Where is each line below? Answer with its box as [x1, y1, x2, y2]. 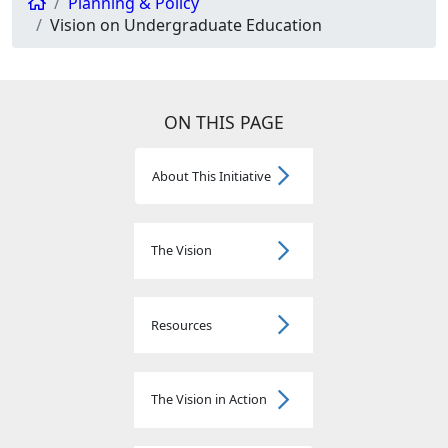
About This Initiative [152, 166, 271, 185]
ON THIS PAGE [164, 110, 284, 135]
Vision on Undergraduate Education [50, 14, 322, 37]
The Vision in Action [151, 390, 267, 409]
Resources [151, 315, 212, 334]
